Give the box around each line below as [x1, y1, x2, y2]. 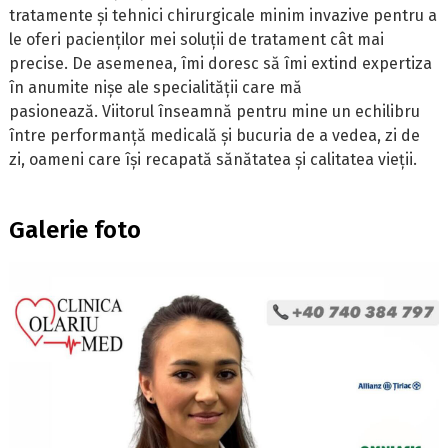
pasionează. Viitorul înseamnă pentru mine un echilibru [9, 101, 421, 121]
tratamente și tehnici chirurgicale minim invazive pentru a [9, 5, 438, 25]
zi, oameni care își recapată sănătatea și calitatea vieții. [9, 149, 418, 169]
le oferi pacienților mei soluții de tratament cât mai [9, 29, 385, 49]
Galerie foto [9, 215, 142, 244]
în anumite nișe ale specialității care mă [9, 77, 303, 97]
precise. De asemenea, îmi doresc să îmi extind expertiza [9, 53, 433, 73]
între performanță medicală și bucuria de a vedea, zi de [9, 125, 421, 145]
